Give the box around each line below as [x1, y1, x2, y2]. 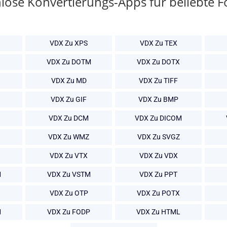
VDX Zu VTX [50, 152, 88, 160]
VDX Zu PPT [139, 170, 177, 179]
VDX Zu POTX [137, 189, 180, 198]
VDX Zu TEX [139, 39, 177, 48]
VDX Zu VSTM [47, 170, 91, 179]
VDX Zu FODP [47, 208, 90, 216]
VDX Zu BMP [138, 95, 178, 104]
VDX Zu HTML [136, 208, 180, 216]
